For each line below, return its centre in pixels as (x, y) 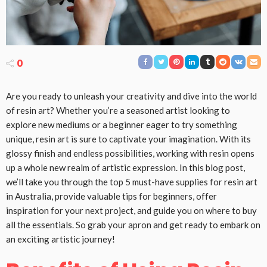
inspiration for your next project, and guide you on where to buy (131, 211)
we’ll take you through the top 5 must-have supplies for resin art (132, 182)
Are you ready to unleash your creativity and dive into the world (131, 96)
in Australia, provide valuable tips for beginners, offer (111, 196)
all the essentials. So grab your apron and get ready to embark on (133, 225)
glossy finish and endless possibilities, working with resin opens (130, 153)
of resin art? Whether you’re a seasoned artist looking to (118, 111)
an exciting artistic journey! (60, 239)
